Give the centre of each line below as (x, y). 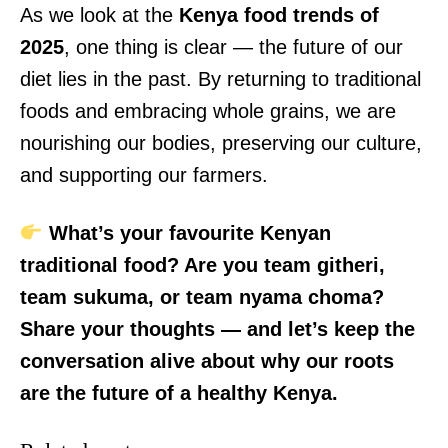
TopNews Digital (224, 88)
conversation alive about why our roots (207, 361)
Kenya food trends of (279, 15)
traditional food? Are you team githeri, (202, 265)
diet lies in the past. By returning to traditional (220, 79)
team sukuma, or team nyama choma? (202, 297)
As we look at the (99, 15)
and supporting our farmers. (144, 175)
